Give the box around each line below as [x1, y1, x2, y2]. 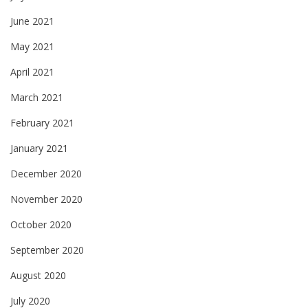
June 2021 [10, 14, 54, 27]
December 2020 [10, 166, 82, 180]
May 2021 [10, 39, 54, 53]
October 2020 [10, 217, 71, 231]
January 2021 [10, 141, 68, 155]
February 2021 [10, 115, 74, 129]
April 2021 [10, 65, 54, 78]
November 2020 [10, 192, 82, 206]
